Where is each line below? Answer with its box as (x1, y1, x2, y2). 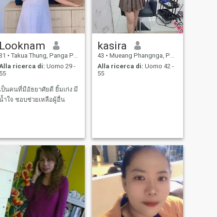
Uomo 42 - (143, 62, 174, 70)
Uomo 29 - (45, 62, 76, 70)
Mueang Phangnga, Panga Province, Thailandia (108, 51, 170, 59)
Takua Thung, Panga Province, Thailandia (9, 51, 74, 59)
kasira (97, 39, 127, 52)
